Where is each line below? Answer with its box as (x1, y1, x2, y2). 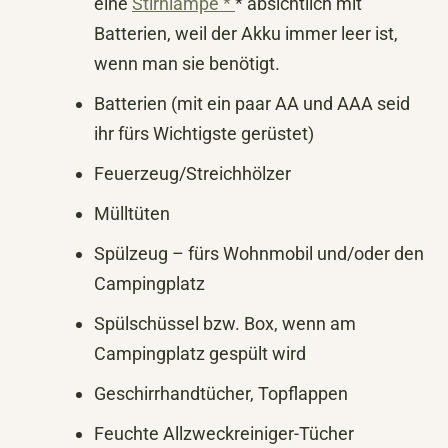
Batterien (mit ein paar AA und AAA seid (94, 93, 410, 115)
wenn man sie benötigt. (94, 53, 280, 75)
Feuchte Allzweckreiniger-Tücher (94, 423, 354, 445)
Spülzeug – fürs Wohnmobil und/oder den (94, 243, 424, 265)
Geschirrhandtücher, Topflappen (94, 383, 348, 405)
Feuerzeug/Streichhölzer (94, 163, 291, 185)
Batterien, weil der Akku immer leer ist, (94, 23, 398, 45)
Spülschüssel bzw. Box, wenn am (94, 313, 356, 335)
